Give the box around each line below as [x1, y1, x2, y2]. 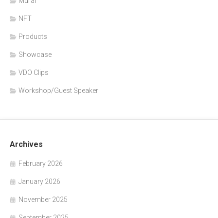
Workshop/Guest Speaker [18, 87, 98, 95]
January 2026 [18, 178, 60, 186]
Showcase [18, 51, 52, 59]
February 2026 [18, 160, 63, 168]
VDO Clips [18, 69, 49, 77]
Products [18, 33, 47, 41]
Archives [10, 140, 43, 149]
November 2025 [18, 196, 68, 204]
